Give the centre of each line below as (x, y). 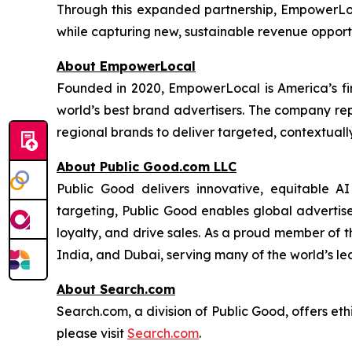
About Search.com (116, 289)
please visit (92, 333)
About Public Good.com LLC (147, 167)
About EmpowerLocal (126, 66)
